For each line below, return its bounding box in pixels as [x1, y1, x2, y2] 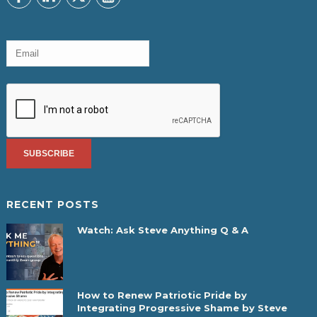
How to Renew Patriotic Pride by [76, 289, 247, 301]
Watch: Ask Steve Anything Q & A [76, 224, 248, 236]
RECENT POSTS [6, 198, 99, 211]
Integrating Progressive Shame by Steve [76, 302, 287, 313]
